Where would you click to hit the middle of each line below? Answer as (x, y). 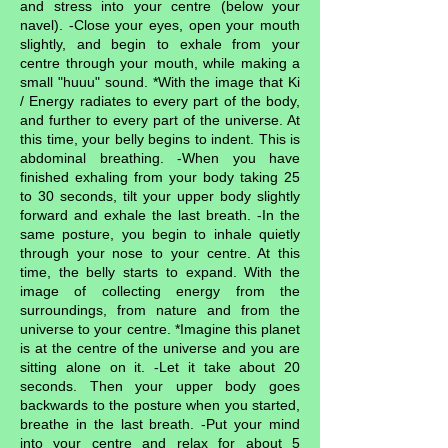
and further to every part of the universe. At (160, 120)
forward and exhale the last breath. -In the (160, 215)
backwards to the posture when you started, (160, 405)
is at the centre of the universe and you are (160, 348)
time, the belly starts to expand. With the (160, 272)
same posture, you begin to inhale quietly (160, 234)
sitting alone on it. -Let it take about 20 (160, 367)
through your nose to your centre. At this (160, 253)
